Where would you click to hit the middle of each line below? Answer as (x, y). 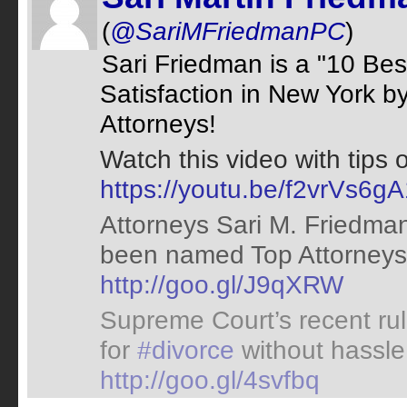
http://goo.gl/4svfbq (210, 380)
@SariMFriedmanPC (228, 31)
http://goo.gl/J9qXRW (222, 284)
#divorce (186, 350)
